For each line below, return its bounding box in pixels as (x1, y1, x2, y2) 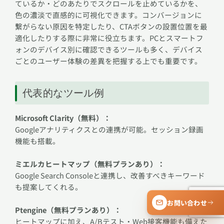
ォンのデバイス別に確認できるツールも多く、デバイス (15, 44, 202, 55)
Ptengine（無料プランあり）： (15, 204, 121, 215)
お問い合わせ (167, 197, 207, 207)
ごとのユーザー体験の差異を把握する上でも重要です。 (15, 55, 202, 66)
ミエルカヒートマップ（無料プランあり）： (15, 158, 165, 169)
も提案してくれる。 (15, 181, 82, 192)
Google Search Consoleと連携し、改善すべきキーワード (15, 170, 205, 181)
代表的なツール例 (22, 87, 104, 99)
